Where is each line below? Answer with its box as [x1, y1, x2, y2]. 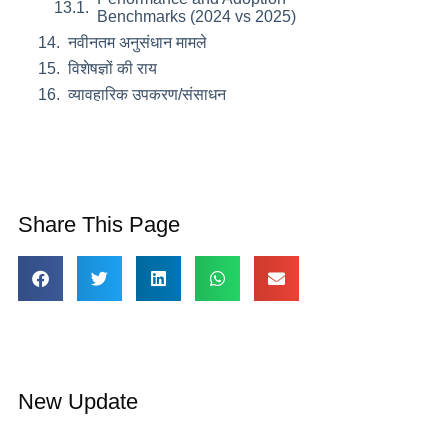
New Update [17, 389, 138, 414]
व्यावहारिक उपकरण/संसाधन [67, 86, 226, 103]
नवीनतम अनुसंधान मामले [67, 34, 207, 51]
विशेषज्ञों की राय [67, 60, 157, 77]
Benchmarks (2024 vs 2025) [96, 8, 296, 25]
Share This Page [17, 212, 180, 237]
